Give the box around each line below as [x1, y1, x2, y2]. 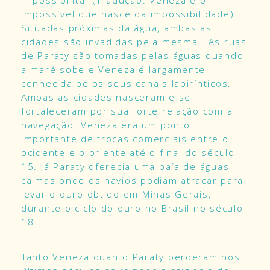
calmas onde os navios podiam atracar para [21, 174, 244, 187]
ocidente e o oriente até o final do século [21, 146, 235, 159]
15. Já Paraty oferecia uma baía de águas [21, 160, 230, 173]
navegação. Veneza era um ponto [21, 119, 191, 131]
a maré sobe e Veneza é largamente [21, 63, 206, 76]
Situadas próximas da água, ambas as [21, 22, 212, 34]
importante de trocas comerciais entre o [21, 133, 229, 145]
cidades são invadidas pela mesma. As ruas [21, 36, 247, 48]
